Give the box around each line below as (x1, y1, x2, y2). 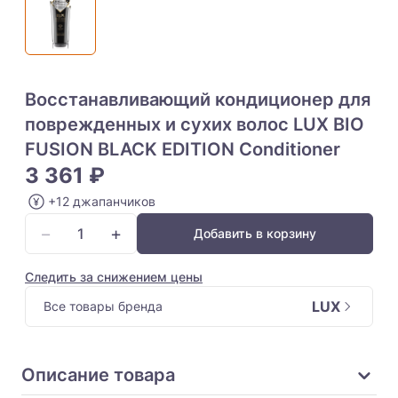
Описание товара (21, 364, 175, 386)
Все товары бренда (44, 298, 163, 314)
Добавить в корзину (194, 226, 316, 241)
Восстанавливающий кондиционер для (25, 89, 370, 110)
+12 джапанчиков (48, 194, 155, 209)
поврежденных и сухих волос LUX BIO (25, 114, 364, 135)
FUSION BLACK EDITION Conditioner (25, 139, 340, 160)
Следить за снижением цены (25, 269, 203, 284)
